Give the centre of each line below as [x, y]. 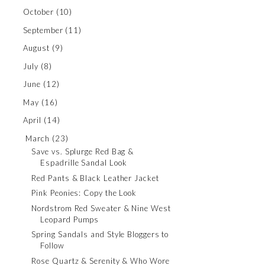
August [36, 48]
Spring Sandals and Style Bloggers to [100, 234]
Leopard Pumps [70, 219]
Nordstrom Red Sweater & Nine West [101, 208]
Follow [52, 245]
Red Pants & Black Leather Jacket [95, 178]
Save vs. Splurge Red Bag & [83, 151]
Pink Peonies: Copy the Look [84, 193]
